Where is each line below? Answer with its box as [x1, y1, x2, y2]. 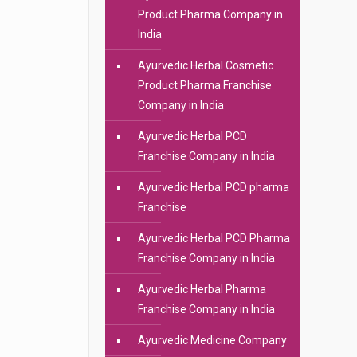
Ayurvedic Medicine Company [137, 334, 287, 347]
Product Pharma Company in [137, 8, 283, 21]
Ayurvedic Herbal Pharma [137, 283, 266, 296]
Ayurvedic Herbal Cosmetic [137, 59, 273, 72]
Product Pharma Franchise [137, 79, 272, 92]
